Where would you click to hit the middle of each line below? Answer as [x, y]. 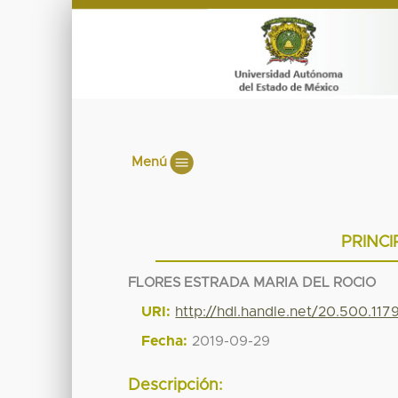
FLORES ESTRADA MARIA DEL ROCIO [252, 283]
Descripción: [176, 386]
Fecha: [165, 341]
